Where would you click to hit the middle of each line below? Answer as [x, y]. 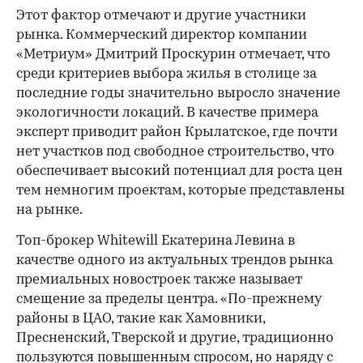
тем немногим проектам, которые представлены [181, 191]
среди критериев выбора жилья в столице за [167, 75]
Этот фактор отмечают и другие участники [161, 16]
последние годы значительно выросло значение [178, 94]
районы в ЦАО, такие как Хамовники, [141, 319]
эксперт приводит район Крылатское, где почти [177, 133]
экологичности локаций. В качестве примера [167, 113]
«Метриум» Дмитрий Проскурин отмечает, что [173, 55]
